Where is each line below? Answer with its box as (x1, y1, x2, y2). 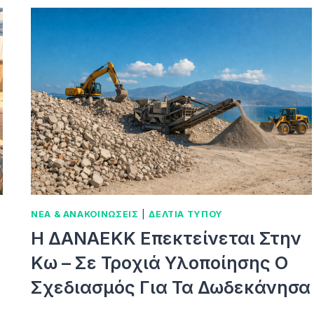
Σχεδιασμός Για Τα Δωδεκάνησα (31, 276, 311, 298)
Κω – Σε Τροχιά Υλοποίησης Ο (31, 252, 289, 273)
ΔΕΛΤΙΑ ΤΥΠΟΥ (149, 209, 223, 220)
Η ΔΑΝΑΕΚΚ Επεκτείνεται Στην (31, 227, 302, 249)
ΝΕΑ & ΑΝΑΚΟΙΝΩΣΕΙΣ (31, 209, 139, 220)
